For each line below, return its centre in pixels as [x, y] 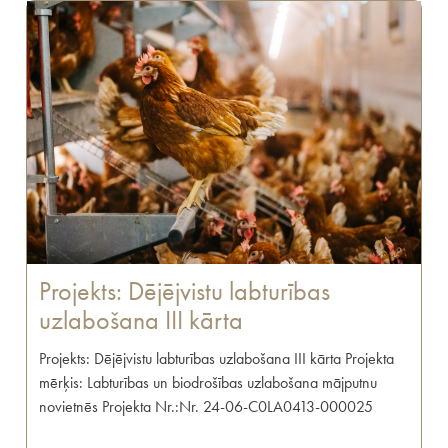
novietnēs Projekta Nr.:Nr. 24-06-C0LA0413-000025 [206, 407]
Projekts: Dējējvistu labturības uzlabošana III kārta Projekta [217, 359]
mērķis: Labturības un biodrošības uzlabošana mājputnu [208, 383]
